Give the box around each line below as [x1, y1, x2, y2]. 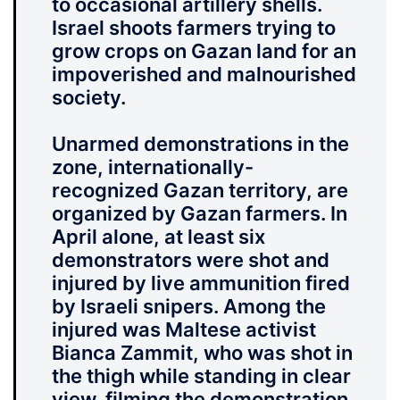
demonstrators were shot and [52, 248, 329, 272]
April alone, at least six [52, 225, 265, 249]
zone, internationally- [52, 155, 254, 179]
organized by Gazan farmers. [52, 202, 330, 226]
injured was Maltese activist [52, 318, 316, 342]
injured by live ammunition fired [52, 271, 350, 296]
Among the [219, 295, 326, 319]
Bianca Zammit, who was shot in [52, 341, 353, 365]
